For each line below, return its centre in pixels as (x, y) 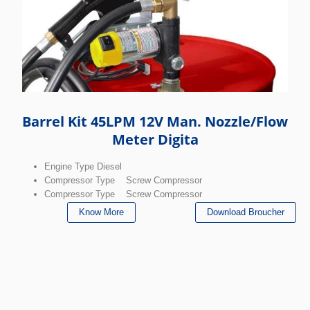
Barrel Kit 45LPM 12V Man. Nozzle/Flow (155, 121)
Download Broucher (246, 212)
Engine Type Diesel (83, 166)
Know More (101, 212)
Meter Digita (155, 139)
